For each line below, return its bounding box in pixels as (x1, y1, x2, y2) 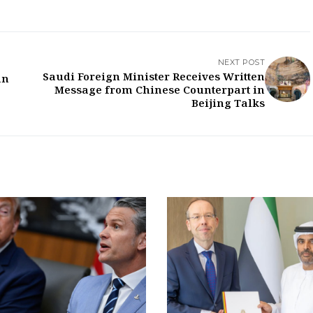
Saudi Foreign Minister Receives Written (43, 69, 265, 85)
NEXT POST (218, 57, 265, 67)
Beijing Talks (191, 96, 265, 112)
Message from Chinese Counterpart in (54, 82, 265, 99)
